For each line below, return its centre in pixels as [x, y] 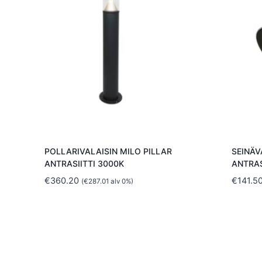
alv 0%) [121, 182]
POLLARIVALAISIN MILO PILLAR [108, 151]
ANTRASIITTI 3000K [84, 164]
